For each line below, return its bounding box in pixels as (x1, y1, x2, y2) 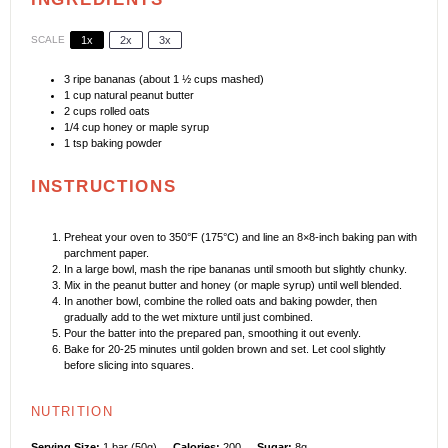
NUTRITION (31, 403, 113, 419)
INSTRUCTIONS (31, 177, 177, 197)
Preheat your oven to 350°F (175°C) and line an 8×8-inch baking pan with (64, 230, 417, 243)
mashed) (218, 72, 264, 85)
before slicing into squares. (64, 358, 194, 371)
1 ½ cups (173, 72, 218, 85)
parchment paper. (64, 246, 149, 259)
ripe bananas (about (70, 72, 173, 85)
